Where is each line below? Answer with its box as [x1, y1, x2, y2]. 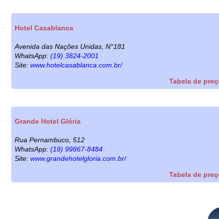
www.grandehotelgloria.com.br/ [30, 154, 126, 162]
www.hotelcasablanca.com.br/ [30, 61, 122, 69]
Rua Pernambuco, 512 [15, 135, 85, 144]
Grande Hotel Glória [15, 117, 81, 125]
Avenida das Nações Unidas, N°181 [15, 42, 125, 50]
